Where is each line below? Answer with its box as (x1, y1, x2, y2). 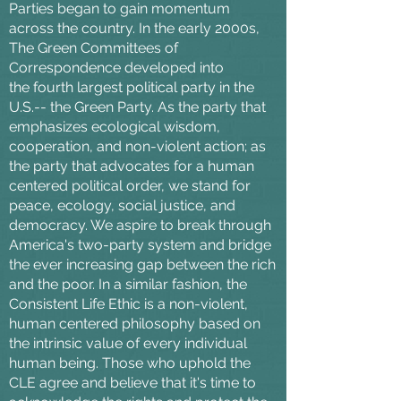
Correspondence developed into (9, 58, 224, 76)
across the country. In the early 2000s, (9, 19, 260, 37)
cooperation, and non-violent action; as (9, 137, 266, 155)
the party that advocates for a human (9, 157, 254, 175)
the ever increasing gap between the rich (9, 255, 276, 273)
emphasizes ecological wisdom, (9, 117, 220, 135)
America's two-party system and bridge (9, 235, 271, 253)
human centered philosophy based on (9, 314, 260, 332)
